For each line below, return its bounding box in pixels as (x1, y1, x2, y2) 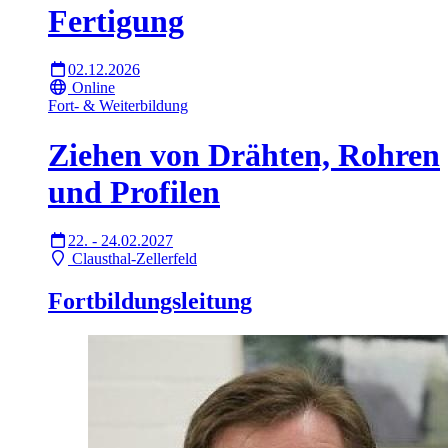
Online (72, 79, 115, 97)
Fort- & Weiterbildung (48, 97, 188, 115)
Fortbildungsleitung (48, 288, 252, 315)
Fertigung (48, 2, 184, 39)
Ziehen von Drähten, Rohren (48, 136, 440, 173)
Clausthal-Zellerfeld (72, 250, 197, 268)
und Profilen (48, 173, 220, 210)
